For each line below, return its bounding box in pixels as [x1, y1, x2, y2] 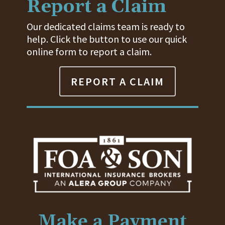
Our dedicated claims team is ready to [27, 20, 185, 33]
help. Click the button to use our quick [27, 33, 187, 46]
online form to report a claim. [27, 45, 152, 58]
